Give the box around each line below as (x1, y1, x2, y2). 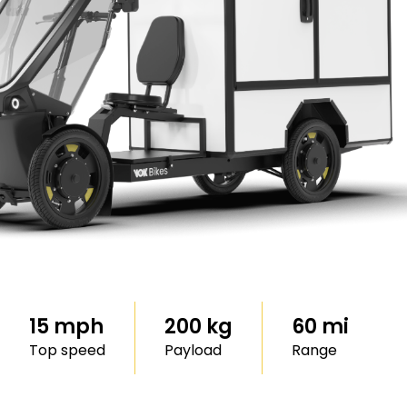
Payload (164, 340, 222, 361)
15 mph (29, 313, 104, 341)
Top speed (29, 340, 105, 361)
